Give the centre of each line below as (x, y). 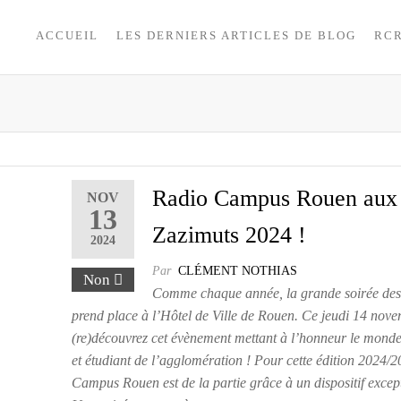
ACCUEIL (67, 35)
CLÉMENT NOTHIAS (238, 271)
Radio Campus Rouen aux (275, 198)
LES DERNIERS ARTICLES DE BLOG (236, 35)
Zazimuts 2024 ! (230, 235)
